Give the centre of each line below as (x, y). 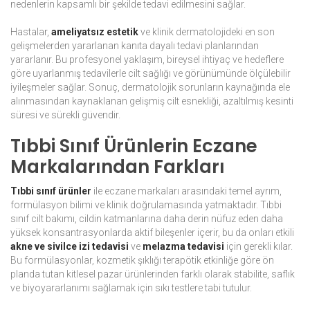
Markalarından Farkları (118, 167)
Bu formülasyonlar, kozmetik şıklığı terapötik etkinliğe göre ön (142, 261)
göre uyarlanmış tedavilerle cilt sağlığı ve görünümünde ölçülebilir (151, 74)
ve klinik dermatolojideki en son (207, 32)
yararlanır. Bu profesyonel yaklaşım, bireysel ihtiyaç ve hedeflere (147, 60)
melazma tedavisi (183, 247)
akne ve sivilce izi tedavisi (70, 247)
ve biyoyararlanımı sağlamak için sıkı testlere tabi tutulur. (131, 288)
